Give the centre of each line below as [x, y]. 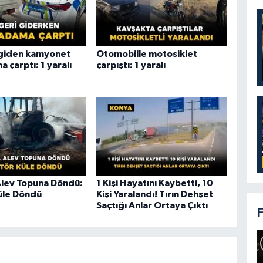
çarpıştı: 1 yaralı [131, 65]
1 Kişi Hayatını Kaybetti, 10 [154, 183]
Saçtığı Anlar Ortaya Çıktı [152, 206]
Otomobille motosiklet [146, 54]
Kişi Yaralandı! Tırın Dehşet [154, 195]
